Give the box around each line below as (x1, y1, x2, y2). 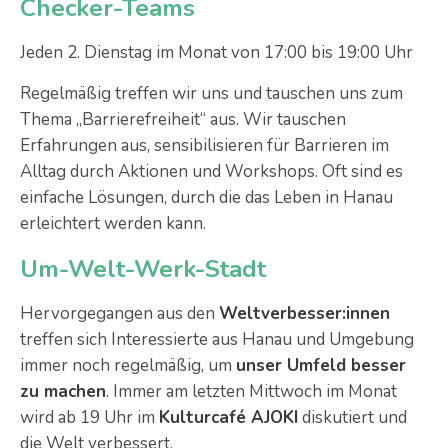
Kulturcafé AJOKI (159, 405, 298, 429)
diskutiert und (298, 405, 407, 429)
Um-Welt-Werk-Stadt (20, 252, 266, 285)
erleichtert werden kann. (20, 211, 206, 235)
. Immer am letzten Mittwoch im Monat (106, 379, 397, 403)
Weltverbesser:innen (219, 301, 390, 325)
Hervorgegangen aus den (20, 301, 219, 325)
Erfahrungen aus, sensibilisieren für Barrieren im (20, 133, 389, 157)
